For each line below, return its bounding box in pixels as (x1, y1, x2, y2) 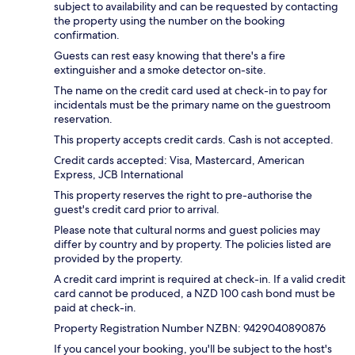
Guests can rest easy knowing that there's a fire (54, 48, 285, 63)
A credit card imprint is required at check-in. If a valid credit (54, 271, 345, 286)
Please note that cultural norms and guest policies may (54, 222, 320, 237)
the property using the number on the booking (54, 13, 285, 28)
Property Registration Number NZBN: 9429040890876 (54, 320, 326, 335)
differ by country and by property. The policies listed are (54, 236, 331, 251)
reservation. (54, 111, 113, 126)
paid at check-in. (54, 300, 136, 315)
